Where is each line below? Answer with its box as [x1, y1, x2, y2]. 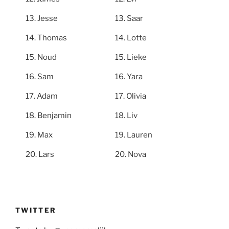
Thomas [37, 33, 67, 43]
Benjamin [37, 111, 72, 121]
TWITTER [15, 205, 57, 214]
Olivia [126, 91, 146, 101]
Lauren [126, 130, 152, 140]
